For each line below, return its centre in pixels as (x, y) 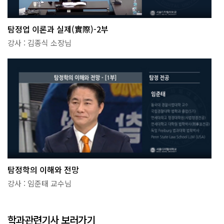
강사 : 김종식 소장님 (39, 43)
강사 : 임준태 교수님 (39, 183)
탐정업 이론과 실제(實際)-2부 (58, 29)
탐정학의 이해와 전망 (43, 169)
